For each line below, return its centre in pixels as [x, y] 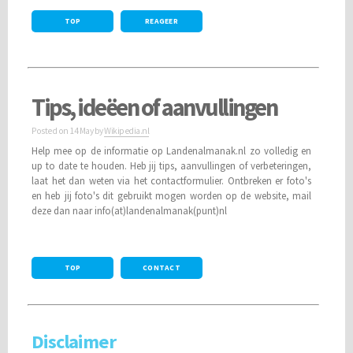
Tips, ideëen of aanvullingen [154, 107]
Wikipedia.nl [126, 130]
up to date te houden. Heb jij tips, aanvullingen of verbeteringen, [172, 165]
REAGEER [162, 21]
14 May [81, 130]
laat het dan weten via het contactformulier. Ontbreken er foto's [172, 180]
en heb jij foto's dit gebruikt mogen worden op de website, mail [172, 195]
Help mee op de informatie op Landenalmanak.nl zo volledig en [172, 150]
